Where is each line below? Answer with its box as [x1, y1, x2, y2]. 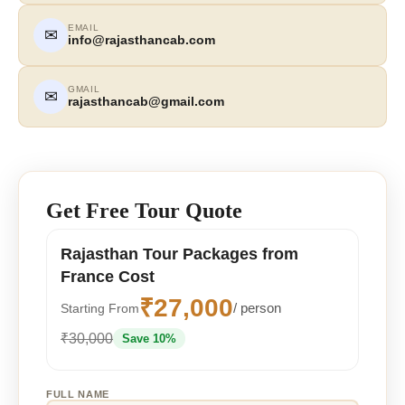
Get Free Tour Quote [46, 198, 242, 222]
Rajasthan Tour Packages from [61, 244, 298, 263]
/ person [233, 300, 281, 316]
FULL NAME [46, 388, 109, 400]
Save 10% [122, 331, 176, 345]
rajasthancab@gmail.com [68, 94, 224, 109]
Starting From [61, 300, 139, 316]
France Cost [61, 267, 155, 286]
